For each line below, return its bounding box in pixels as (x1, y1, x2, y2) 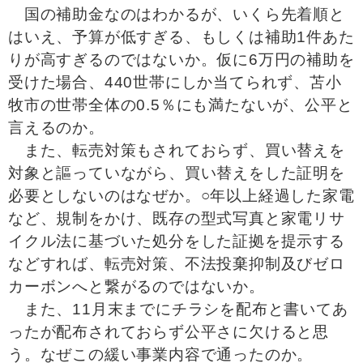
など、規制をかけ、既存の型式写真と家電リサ (8, 210, 345, 227)
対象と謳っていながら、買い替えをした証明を (8, 164, 345, 181)
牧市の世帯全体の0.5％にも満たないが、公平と (8, 96, 353, 113)
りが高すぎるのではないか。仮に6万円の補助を (8, 51, 355, 68)
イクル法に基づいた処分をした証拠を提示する (8, 233, 345, 250)
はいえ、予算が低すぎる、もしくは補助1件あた (8, 28, 355, 45)
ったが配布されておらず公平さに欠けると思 (8, 323, 329, 340)
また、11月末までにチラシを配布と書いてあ (8, 301, 348, 318)
